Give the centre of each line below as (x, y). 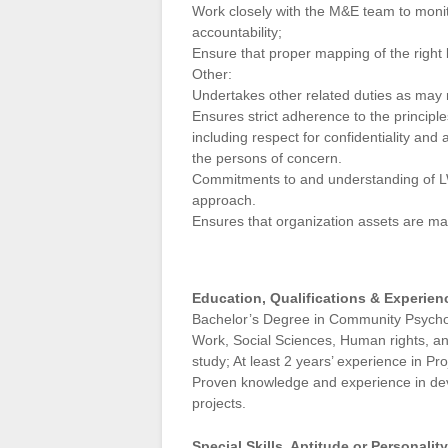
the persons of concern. (267, 157)
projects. (219, 403)
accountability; (237, 31)
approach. (224, 199)
